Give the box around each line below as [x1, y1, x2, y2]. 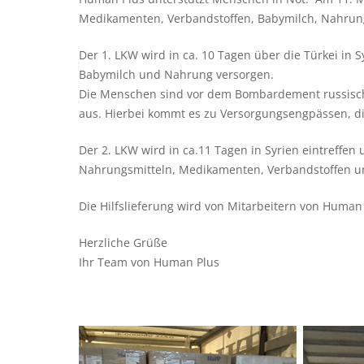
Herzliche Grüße [79, 235, 167, 250]
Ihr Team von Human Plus [79, 254, 219, 270]
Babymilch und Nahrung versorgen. [79, 67, 274, 82]
